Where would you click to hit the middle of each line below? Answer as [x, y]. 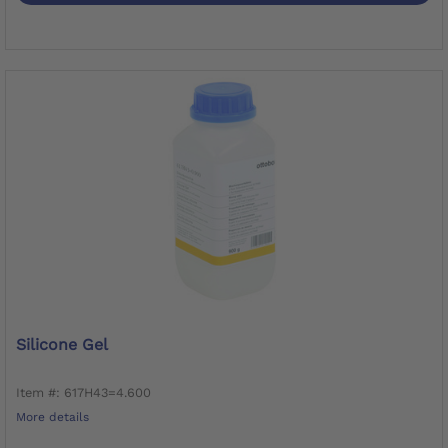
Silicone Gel [62, 344]
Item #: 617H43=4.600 [83, 392]
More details [52, 416]
